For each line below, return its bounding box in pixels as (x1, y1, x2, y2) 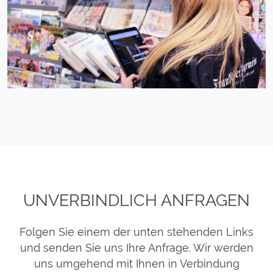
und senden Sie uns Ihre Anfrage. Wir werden (19, 241, 253, 255)
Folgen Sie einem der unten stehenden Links (19, 225, 253, 239)
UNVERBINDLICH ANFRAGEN (23, 191, 250, 210)
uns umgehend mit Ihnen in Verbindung (34, 257, 239, 271)
